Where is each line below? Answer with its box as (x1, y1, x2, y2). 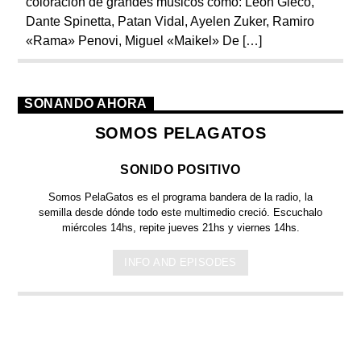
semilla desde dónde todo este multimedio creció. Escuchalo (39, 206, 322, 219)
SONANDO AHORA (24, 96, 147, 110)
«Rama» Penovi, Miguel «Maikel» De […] (26, 33, 263, 48)
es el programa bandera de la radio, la (134, 191, 313, 204)
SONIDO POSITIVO (120, 163, 241, 177)
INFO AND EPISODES (124, 255, 237, 268)
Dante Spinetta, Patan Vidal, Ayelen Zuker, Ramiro (26, 14, 315, 28)
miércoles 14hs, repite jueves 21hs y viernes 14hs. (61, 222, 300, 234)
